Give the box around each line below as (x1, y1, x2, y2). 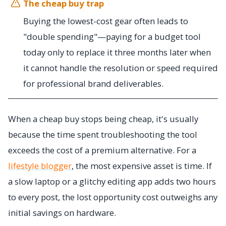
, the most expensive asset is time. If (72, 160, 212, 172)
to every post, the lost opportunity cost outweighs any (8, 191, 217, 203)
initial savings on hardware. (8, 207, 116, 218)
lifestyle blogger (8, 160, 72, 172)
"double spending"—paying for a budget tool (23, 31, 201, 42)
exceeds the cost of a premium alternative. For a (8, 144, 196, 156)
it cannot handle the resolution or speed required (23, 62, 218, 74)
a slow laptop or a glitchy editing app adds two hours (8, 176, 216, 187)
